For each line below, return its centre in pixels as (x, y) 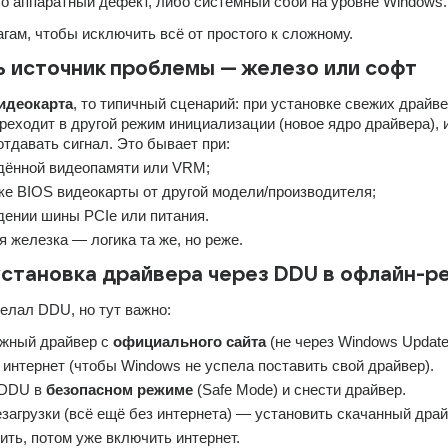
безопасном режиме (119, 389)
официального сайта (189, 341)
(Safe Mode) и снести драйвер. (299, 389)
